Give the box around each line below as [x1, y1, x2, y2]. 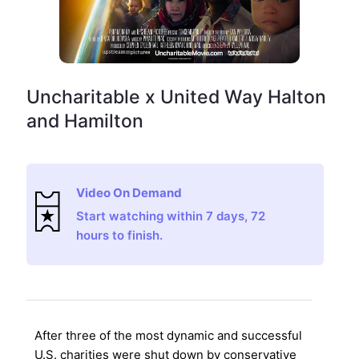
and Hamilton [26, 109, 143, 132]
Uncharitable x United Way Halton [26, 85, 326, 108]
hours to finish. [76, 227, 163, 243]
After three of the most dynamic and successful [34, 328, 302, 344]
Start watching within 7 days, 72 [76, 208, 266, 224]
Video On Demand [76, 184, 183, 200]
